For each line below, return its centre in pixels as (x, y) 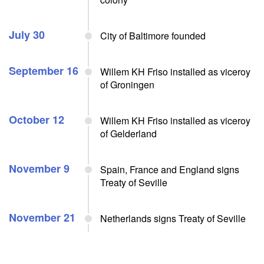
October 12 (37, 120)
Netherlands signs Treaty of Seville (173, 218)
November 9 (39, 169)
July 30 (27, 35)
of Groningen (127, 85)
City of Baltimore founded (153, 36)
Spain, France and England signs (170, 169)
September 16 (44, 71)
